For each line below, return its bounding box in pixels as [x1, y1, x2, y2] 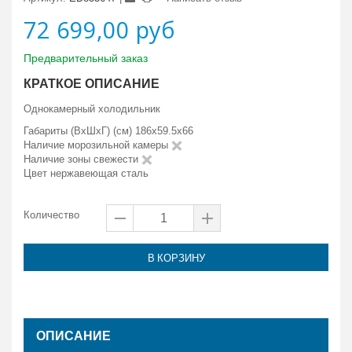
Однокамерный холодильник [24, 103, 160, 115]
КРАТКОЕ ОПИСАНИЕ [24, 74, 159, 93]
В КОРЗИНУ [147, 250, 205, 266]
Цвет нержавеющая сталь [24, 167, 148, 179]
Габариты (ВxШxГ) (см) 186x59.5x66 [24, 125, 193, 137]
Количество [24, 209, 79, 221]
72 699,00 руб [24, 14, 175, 45]
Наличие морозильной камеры [24, 139, 171, 151]
